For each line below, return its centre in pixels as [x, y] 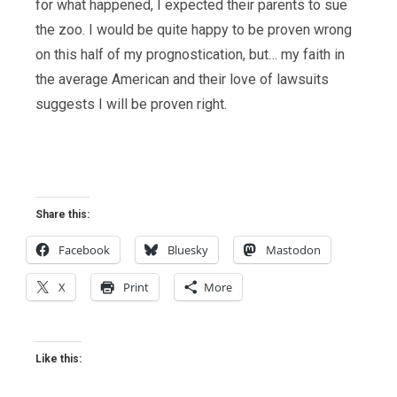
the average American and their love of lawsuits [182, 79]
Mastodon [293, 250]
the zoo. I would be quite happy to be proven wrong [194, 30]
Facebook [84, 250]
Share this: [62, 214]
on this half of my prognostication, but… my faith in [190, 54]
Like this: [58, 359]
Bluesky [188, 250]
